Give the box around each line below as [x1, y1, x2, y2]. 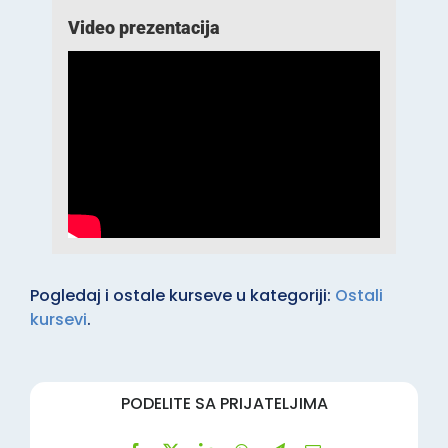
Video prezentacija [68, 16, 221, 38]
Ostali [334, 283, 383, 307]
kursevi [29, 307, 87, 331]
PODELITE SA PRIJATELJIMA [120, 391, 328, 415]
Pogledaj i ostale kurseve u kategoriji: [29, 283, 335, 307]
